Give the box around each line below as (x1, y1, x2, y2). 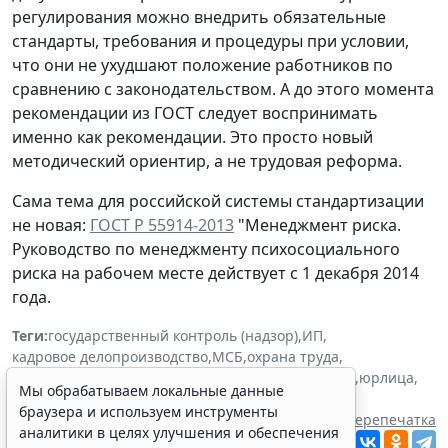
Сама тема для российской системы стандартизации (12, 190, 424, 213)
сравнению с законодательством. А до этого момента (12, 78, 434, 101)
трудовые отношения (142, 368, 291, 388)
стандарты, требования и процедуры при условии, (12, 30, 409, 53)
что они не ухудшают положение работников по (12, 54, 393, 77)
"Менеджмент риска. (234, 214, 401, 237)
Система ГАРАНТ (89, 410, 200, 430)
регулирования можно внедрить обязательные (12, 6, 386, 29)
